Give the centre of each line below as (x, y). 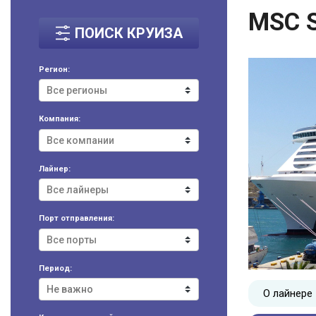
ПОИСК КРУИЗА (128, 33)
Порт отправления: (77, 219)
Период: (55, 268)
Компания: (60, 119)
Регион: (54, 69)
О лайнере (288, 293)
